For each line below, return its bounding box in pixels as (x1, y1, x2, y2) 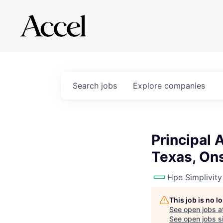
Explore (133, 81, 164, 91)
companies (164, 81, 205, 91)
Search (73, 81, 101, 91)
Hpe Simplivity (167, 172, 222, 182)
